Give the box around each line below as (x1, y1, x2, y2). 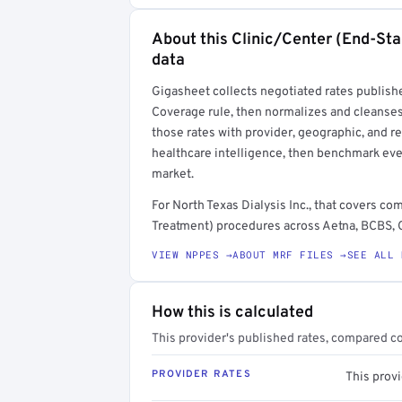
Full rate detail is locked (222, 44, 359, 59)
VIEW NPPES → (152, 248, 232, 261)
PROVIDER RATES (152, 368, 251, 380)
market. (152, 167, 194, 182)
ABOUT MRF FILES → (232, 248, 347, 261)
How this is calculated (152, 302, 313, 323)
